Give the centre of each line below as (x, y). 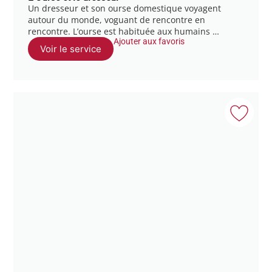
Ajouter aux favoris (149, 41)
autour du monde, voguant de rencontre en (117, 19)
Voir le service (71, 49)
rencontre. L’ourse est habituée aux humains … (124, 31)
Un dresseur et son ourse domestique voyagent (125, 8)
